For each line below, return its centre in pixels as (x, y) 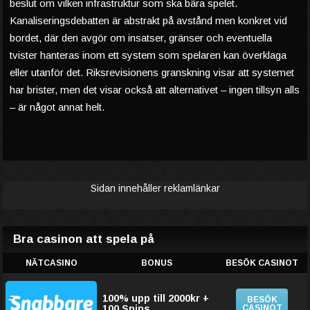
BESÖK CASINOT (262, 263)
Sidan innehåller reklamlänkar (155, 188)
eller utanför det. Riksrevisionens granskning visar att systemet (152, 72)
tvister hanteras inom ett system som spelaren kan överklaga (148, 55)
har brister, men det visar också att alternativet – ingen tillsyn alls (155, 90)
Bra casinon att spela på (84, 239)
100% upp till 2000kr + (156, 298)
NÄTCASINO (51, 263)
